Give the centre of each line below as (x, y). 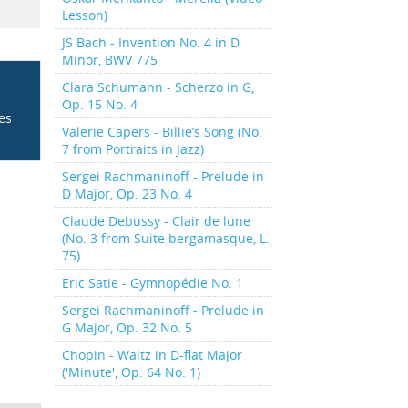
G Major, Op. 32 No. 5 (127, 327)
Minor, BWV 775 (109, 60)
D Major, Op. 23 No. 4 (127, 194)
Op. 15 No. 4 (99, 104)
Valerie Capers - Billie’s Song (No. (162, 132)
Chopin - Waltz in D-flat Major (152, 355)
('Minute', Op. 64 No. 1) (131, 372)
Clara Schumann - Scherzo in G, (158, 87)
